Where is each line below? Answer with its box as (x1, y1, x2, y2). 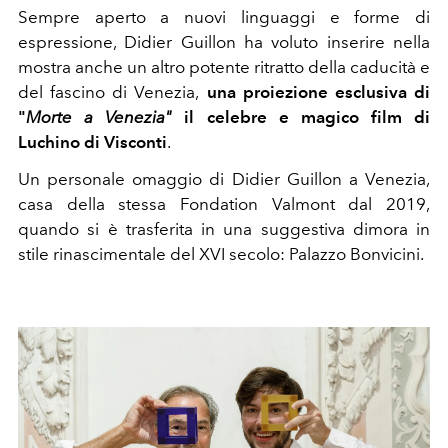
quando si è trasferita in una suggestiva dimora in (18, 219, 430, 240)
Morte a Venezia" (26, 107, 173, 128)
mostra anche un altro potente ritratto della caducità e (18, 57, 430, 78)
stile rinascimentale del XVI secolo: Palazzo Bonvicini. (18, 244, 427, 265)
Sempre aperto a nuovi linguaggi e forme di (18, 7, 430, 28)
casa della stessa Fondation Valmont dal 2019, (18, 194, 430, 215)
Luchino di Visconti (18, 132, 167, 153)
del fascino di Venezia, (18, 82, 200, 103)
